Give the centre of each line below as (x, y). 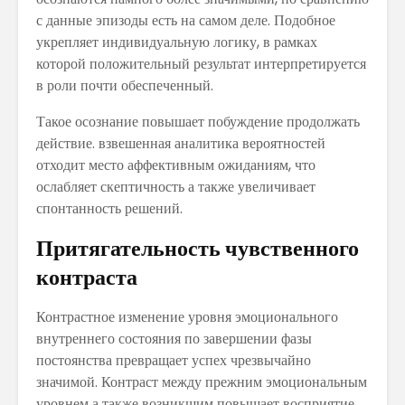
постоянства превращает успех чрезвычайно (174, 360)
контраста (87, 277)
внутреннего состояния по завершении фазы (174, 338)
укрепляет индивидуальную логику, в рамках (177, 42)
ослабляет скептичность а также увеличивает (176, 186)
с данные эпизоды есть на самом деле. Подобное (186, 20)
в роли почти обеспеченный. (125, 85)
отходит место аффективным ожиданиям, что (176, 165)
